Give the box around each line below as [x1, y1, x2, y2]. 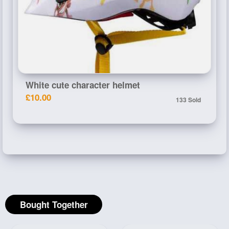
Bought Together [19, 198, 88, 211]
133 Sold [176, 95, 201, 104]
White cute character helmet [26, 78, 140, 91]
